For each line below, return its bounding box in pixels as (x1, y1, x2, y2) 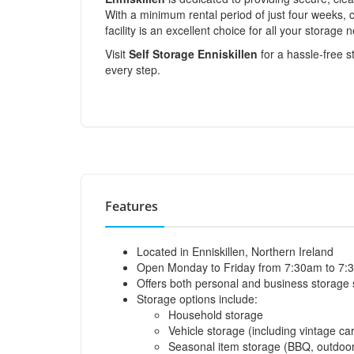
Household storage (168, 307, 263, 322)
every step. (105, 62, 160, 77)
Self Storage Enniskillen (129, 46, 258, 62)
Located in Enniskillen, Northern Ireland (137, 243, 333, 259)
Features (105, 198, 158, 215)
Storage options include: (137, 291, 258, 307)
